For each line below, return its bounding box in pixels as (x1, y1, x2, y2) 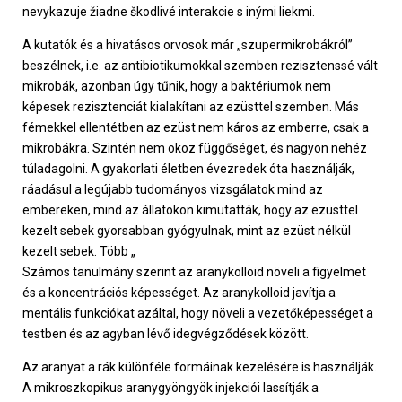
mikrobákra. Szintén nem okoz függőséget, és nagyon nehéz (22, 141, 367, 156)
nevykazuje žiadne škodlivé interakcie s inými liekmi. (22, 4, 315, 20)
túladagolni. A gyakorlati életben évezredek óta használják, (22, 162, 354, 177)
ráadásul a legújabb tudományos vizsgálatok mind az (22, 182, 323, 197)
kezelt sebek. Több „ (22, 244, 135, 259)
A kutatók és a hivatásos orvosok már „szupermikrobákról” (22, 38, 353, 53)
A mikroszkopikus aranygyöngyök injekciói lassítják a (22, 380, 319, 396)
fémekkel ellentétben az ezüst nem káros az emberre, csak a (22, 120, 369, 135)
